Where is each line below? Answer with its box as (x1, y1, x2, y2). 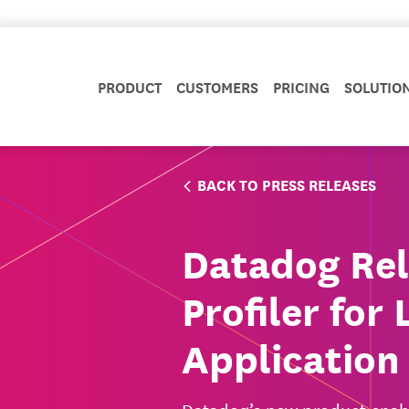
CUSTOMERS (176, 75, 258, 98)
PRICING (273, 75, 330, 98)
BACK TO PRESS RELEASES (197, 173, 376, 195)
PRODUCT (98, 75, 162, 98)
